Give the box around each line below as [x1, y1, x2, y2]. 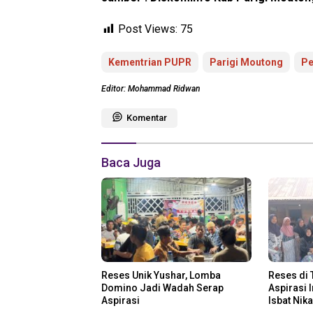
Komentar [126, 112, 167, 124]
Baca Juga [101, 155, 161, 170]
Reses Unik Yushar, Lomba [101, 269, 221, 281]
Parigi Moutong [210, 57, 283, 68]
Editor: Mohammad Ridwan [101, 84, 200, 94]
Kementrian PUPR [108, 57, 191, 68]
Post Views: [118, 22, 177, 36]
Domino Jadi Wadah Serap [101, 282, 224, 293]
